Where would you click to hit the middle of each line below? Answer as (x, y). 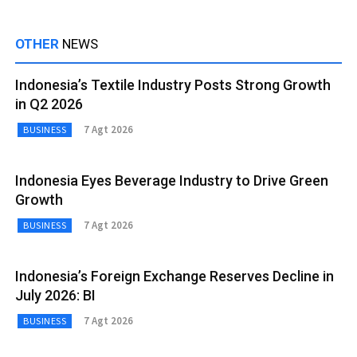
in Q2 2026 (49, 104)
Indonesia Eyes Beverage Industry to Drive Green (172, 180)
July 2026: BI (55, 295)
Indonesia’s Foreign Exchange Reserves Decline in (175, 276)
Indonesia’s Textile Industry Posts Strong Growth (173, 84)
